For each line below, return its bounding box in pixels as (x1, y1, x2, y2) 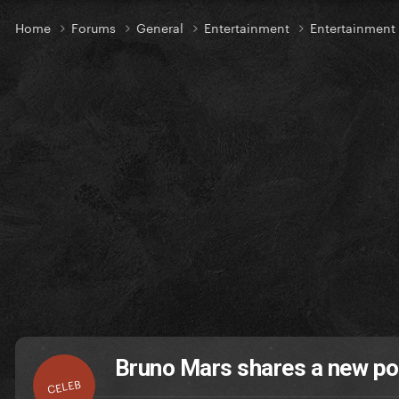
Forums (71, 17, 119, 37)
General (136, 17, 187, 37)
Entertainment (204, 17, 293, 37)
